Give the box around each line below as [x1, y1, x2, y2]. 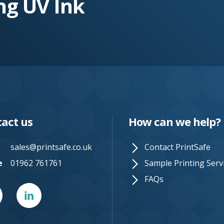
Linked [16, 181, 41, 192]
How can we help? [128, 114, 220, 129]
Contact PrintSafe [144, 141, 210, 152]
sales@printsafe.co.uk [10, 141, 92, 152]
